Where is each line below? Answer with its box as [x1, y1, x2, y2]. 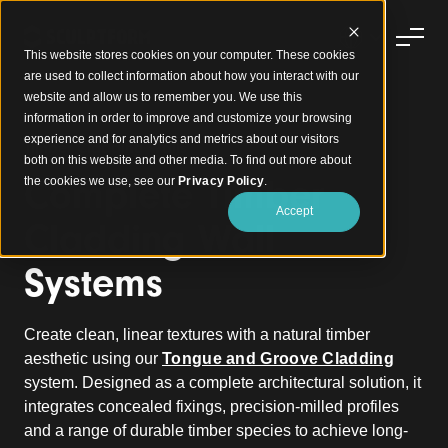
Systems [24, 260, 163, 306]
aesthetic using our [24, 350, 162, 367]
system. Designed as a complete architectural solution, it [24, 374, 421, 391]
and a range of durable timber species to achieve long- [24, 422, 408, 439]
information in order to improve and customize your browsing [24, 111, 352, 125]
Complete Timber [24, 172, 324, 218]
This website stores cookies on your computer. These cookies [24, 48, 355, 62]
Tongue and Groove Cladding [162, 350, 394, 367]
